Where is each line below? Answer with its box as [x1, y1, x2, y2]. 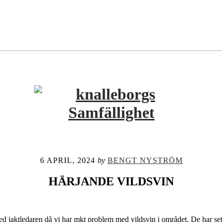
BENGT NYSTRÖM [107, 156, 183, 165]
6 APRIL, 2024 [40, 156, 95, 165]
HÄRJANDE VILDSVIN [49, 174, 174, 188]
